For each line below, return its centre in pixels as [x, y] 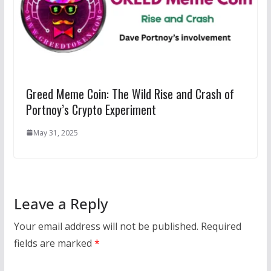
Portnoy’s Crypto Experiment [91, 109]
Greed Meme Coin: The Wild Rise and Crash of [130, 93]
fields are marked [54, 243]
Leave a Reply [60, 203]
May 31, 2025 [55, 132]
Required [221, 226]
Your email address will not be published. [106, 226]
